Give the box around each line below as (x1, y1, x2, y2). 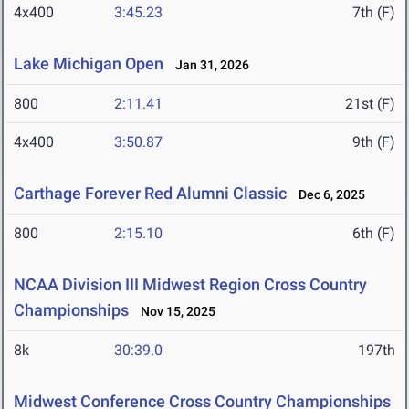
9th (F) (352, 133, 395, 152)
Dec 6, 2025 (290, 187, 365, 203)
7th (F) (352, 4, 395, 22)
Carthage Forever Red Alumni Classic (14, 184, 287, 204)
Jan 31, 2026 (167, 58, 249, 73)
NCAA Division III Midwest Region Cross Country (14, 275, 367, 295)
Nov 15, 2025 (132, 304, 215, 320)
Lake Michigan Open (14, 54, 163, 74)
